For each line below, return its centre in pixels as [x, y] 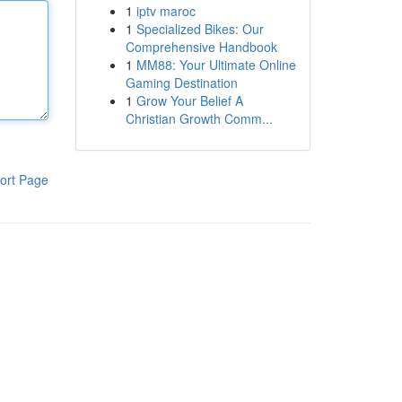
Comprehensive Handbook [201, 47]
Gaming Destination [181, 83]
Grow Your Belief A [189, 100]
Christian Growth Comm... [199, 118]
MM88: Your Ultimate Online [216, 65]
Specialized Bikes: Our [200, 29]
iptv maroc [166, 11]
